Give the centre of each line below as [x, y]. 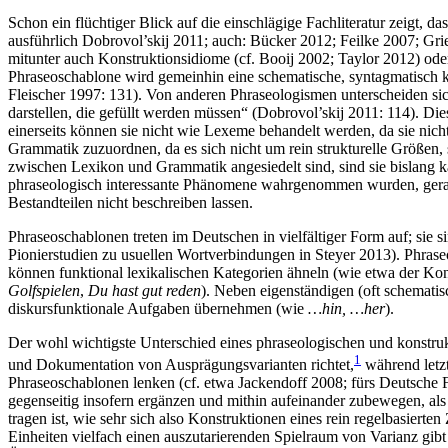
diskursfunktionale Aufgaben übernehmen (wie [158, 309]
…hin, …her [346, 309]
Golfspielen [44, 291]
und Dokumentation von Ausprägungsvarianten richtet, [181, 365]
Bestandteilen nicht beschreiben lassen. [130, 203]
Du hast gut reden [144, 291]
